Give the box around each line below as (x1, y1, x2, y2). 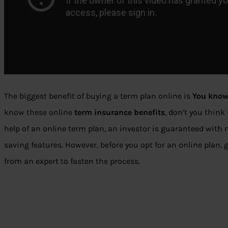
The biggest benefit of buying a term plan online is (4, 91, 192, 101)
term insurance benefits (74, 107, 165, 118)
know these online (4, 107, 74, 118)
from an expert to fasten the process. (4, 156, 140, 166)
